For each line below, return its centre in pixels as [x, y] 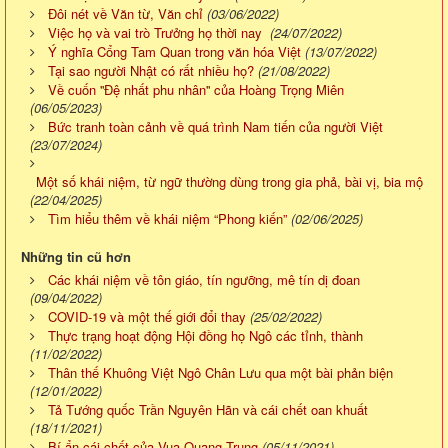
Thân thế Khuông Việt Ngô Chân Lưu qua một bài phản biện [220, 372]
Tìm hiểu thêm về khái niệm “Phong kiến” [167, 218]
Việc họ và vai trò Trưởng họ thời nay [157, 32]
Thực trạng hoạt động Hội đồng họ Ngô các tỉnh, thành [205, 335]
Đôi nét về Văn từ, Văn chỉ [125, 13]
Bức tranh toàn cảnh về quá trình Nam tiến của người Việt [215, 126]
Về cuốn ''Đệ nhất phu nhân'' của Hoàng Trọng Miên [196, 89]
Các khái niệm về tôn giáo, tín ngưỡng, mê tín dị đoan [204, 279]
